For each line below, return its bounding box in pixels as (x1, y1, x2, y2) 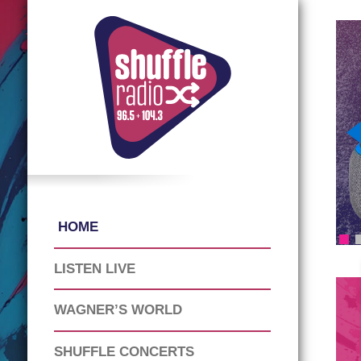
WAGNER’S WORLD (54, 302, 183, 318)
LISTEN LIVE (54, 260, 136, 276)
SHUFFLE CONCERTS (54, 343, 195, 359)
